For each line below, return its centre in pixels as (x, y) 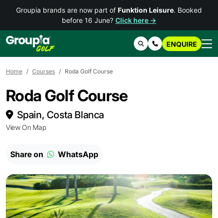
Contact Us (173, 44)
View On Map (26, 127)
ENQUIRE (182, 44)
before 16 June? (89, 20)
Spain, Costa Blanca (61, 115)
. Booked (188, 10)
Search (153, 44)
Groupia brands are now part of (67, 10)
